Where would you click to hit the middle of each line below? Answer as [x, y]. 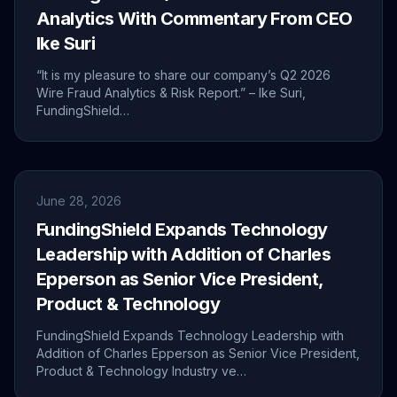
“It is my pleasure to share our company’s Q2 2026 [184, 75]
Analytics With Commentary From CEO [195, 19]
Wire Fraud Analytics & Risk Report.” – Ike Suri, [171, 93]
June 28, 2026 [79, 201]
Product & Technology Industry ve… [142, 371]
